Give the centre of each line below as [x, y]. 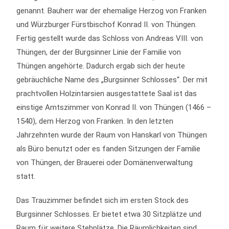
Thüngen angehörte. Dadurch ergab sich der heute [101, 66]
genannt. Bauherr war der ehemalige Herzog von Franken [112, 11]
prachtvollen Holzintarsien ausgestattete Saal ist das [107, 94]
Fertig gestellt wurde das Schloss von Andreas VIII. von [110, 38]
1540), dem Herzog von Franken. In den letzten [95, 121]
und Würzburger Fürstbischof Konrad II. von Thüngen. [107, 25]
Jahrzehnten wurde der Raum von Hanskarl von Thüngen [112, 135]
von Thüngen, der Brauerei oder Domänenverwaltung [105, 163]
